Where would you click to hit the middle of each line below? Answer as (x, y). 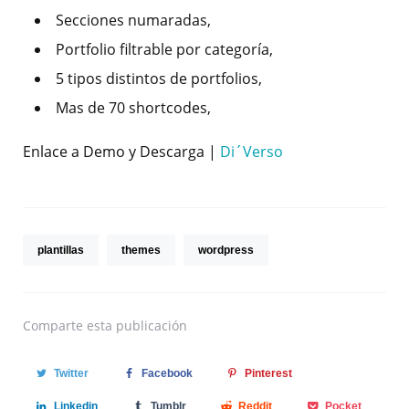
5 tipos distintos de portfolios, (159, 78)
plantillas (61, 250)
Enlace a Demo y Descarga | (121, 151)
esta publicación (137, 325)
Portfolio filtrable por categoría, (164, 49)
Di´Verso (252, 151)
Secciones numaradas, (133, 20)
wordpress (226, 250)
